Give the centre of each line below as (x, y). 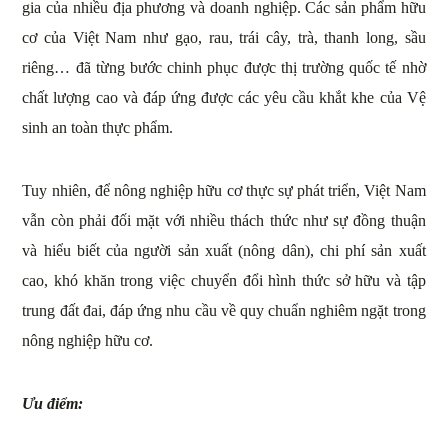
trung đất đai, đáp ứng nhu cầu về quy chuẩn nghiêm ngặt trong (224, 311)
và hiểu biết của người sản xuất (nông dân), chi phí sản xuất (224, 251)
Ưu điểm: (53, 404)
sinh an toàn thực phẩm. (98, 128)
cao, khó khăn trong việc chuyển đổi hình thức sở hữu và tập (224, 281)
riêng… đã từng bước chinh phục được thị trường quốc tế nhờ (224, 68)
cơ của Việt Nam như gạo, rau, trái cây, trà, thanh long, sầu (224, 38)
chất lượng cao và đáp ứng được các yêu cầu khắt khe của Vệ (224, 98)
